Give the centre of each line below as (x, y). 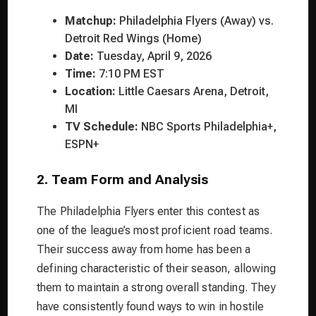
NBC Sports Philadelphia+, (207, 126)
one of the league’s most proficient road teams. (155, 230)
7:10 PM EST (130, 73)
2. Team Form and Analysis (122, 180)
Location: (90, 91)
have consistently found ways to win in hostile (151, 306)
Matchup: (91, 20)
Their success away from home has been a (144, 249)
